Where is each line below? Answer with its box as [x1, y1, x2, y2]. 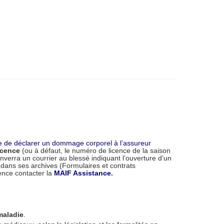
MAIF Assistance [54, 169, 111, 177]
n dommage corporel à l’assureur [46, 139, 151, 147]
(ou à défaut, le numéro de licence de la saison [20, 146, 170, 155]
